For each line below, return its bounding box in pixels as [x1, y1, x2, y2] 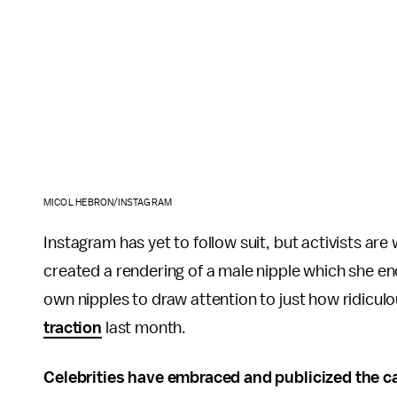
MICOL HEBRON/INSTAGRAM [43, 198, 172, 208]
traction [43, 319, 102, 338]
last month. [102, 319, 187, 338]
